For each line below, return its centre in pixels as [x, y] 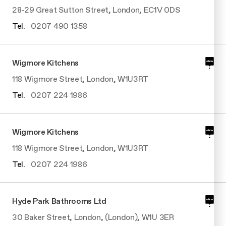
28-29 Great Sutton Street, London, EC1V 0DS [96, 10]
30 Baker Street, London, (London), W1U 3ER [93, 217]
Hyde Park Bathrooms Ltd [59, 201]
